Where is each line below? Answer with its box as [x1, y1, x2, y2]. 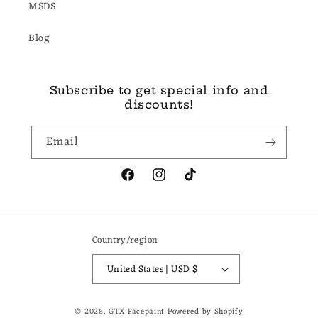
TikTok [182, 173, 214, 192]
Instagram [150, 173, 200, 192]
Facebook [119, 173, 162, 192]
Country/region [92, 232, 158, 248]
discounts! [124, 97, 194, 111]
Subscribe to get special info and [49, 83, 269, 97]
